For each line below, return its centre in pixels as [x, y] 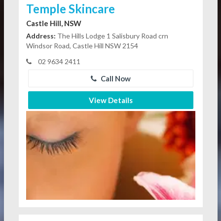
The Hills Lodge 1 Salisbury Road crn [112, 36]
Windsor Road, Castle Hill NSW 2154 [82, 46]
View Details [110, 100]
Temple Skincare [70, 9]
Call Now [115, 79]
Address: [41, 36]
